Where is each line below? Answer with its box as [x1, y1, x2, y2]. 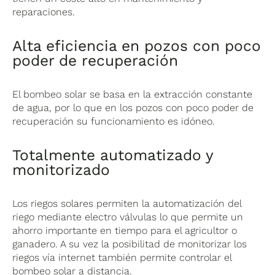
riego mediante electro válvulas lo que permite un [12, 211, 244, 223]
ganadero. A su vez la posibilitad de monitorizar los [12, 238, 247, 250]
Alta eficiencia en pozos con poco [12, 36, 261, 55]
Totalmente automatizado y [12, 145, 214, 164]
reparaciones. [12, 6, 76, 18]
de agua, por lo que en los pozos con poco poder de [12, 101, 254, 114]
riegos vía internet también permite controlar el [12, 251, 232, 263]
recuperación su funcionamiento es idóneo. [12, 115, 215, 127]
